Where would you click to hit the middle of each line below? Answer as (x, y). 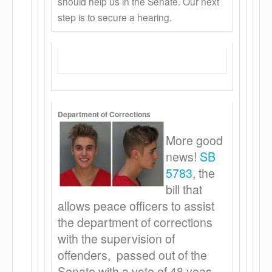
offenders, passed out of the (132, 255)
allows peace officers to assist (136, 206)
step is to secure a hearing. (115, 17)
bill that (184, 189)
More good (194, 140)
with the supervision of (116, 239)
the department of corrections (135, 222)
